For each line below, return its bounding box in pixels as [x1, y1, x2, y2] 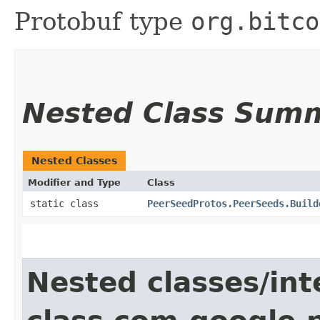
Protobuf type [14, 6, 191, 36]
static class [30, 197, 104, 209]
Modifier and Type [28, 176, 121, 188]
